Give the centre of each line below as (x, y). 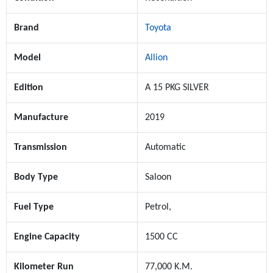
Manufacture (41, 118)
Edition (29, 88)
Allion (156, 58)
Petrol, (158, 207)
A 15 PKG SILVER (177, 88)
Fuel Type (34, 207)
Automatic (165, 148)
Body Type (36, 178)
